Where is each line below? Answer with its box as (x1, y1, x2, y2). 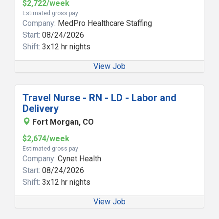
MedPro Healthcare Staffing (56, 19, 152, 28)
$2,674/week (22, 134, 69, 143)
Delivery (22, 103, 59, 114)
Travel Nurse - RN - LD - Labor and (22, 92, 176, 104)
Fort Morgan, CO (32, 117, 94, 127)
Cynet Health (56, 154, 101, 163)
